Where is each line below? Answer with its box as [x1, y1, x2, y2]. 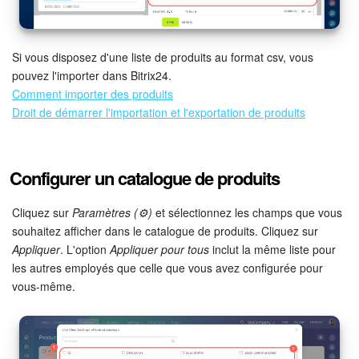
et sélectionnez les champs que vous [152, 204, 342, 220]
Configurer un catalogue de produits [10, 164, 280, 191]
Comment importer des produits [12, 85, 173, 102]
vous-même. [12, 277, 75, 294]
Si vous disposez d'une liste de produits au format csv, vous [12, 48, 313, 65]
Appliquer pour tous [110, 240, 209, 257]
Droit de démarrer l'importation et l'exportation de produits [12, 103, 305, 120]
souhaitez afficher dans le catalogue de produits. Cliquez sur [12, 222, 318, 239]
